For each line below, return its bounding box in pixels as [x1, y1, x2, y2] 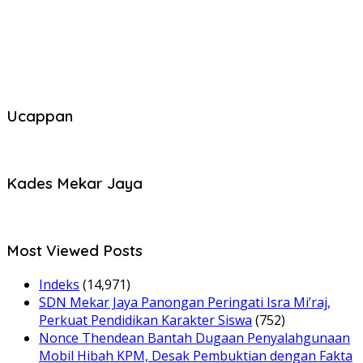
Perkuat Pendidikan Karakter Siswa [39, 311, 252, 330]
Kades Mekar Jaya [6, 173, 143, 193]
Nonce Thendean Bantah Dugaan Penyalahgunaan [39, 329, 350, 348]
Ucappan [6, 105, 73, 126]
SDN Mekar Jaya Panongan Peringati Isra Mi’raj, [39, 293, 331, 312]
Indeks [39, 275, 79, 294]
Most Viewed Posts [6, 241, 143, 261]
